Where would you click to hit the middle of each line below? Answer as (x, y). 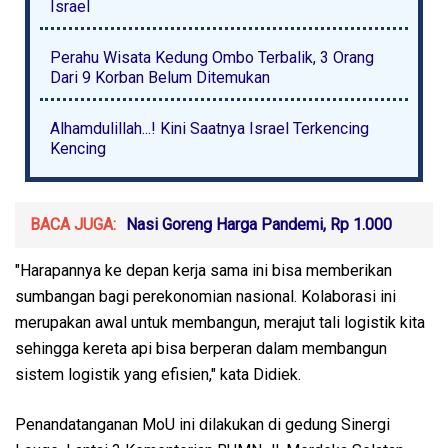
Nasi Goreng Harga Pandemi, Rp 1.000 (259, 224)
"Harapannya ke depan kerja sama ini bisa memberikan (203, 270)
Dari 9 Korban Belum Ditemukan (160, 77)
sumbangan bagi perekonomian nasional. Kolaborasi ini (205, 296)
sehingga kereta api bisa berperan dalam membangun (201, 348)
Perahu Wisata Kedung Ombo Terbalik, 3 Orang (212, 57)
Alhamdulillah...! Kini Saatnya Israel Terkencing (209, 128)
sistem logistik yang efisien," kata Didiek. (158, 374)
